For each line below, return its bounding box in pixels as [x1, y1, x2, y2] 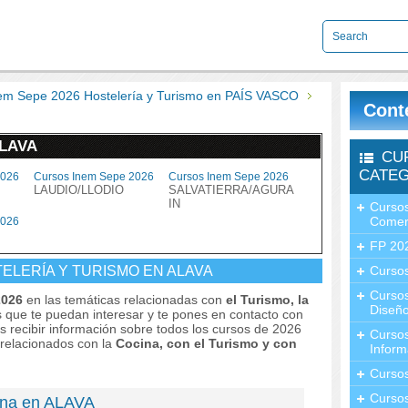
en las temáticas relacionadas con [23, 292, 226, 307]
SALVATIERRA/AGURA [168, 183, 294, 197]
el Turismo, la [226, 292, 309, 307]
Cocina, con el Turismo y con [116, 336, 297, 351]
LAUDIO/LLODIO [34, 183, 124, 197]
